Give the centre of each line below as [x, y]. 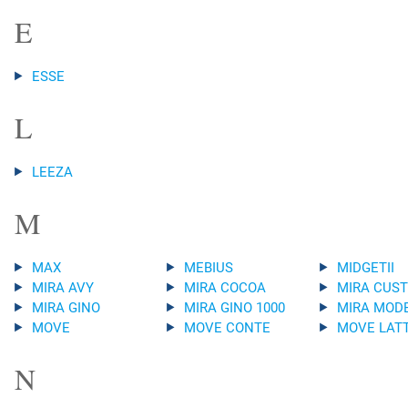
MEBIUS [209, 268]
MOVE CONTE [228, 328]
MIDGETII [365, 268]
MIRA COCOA [225, 288]
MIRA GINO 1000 [235, 308]
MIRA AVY [62, 288]
